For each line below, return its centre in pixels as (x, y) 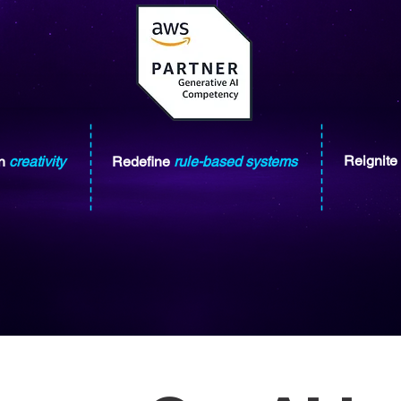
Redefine (143, 162)
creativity (37, 162)
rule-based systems (235, 162)
